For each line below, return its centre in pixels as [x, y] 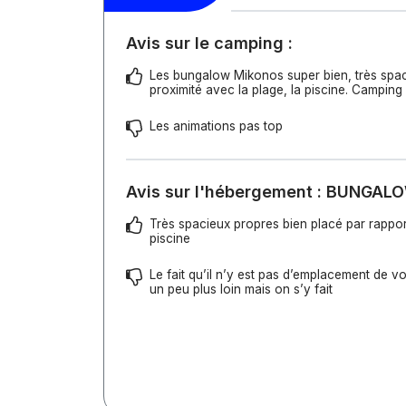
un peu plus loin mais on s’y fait [241, 289]
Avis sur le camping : [209, 43]
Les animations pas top [216, 126]
